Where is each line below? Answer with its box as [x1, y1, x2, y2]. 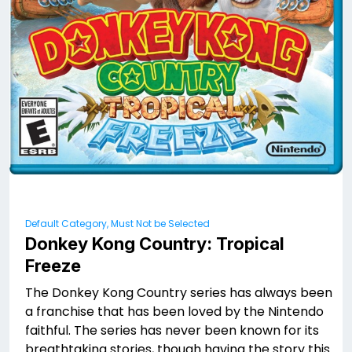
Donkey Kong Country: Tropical [25, 233, 284, 255]
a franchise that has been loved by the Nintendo [25, 302, 324, 321]
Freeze [25, 255, 81, 277]
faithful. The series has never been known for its [25, 321, 319, 340]
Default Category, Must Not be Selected [25, 217, 210, 231]
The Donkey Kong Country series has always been [25, 284, 332, 302]
